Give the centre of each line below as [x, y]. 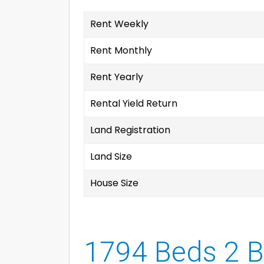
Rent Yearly [117, 77]
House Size [114, 183]
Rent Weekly [119, 24]
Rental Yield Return [134, 103]
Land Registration [130, 130]
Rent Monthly [121, 50]
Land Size [111, 156]
